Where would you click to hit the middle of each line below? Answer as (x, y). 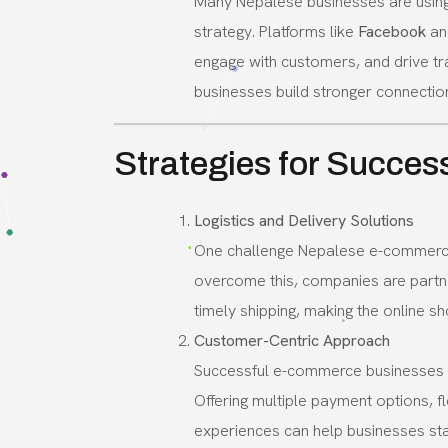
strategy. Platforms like (276, 31)
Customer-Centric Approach (292, 340)
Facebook (392, 31)
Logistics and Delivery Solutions (304, 220)
